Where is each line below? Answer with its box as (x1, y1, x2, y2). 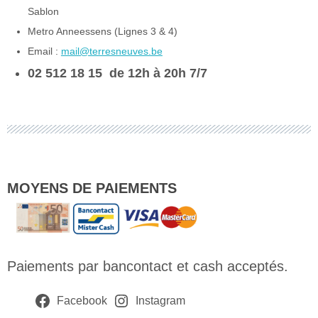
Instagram (135, 295, 185, 307)
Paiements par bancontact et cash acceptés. (7, 258, 288, 275)
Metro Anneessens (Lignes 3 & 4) (27, 26, 177, 37)
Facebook (57, 295, 108, 307)
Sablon (27, 6, 59, 17)
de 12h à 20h (109, 66, 186, 80)
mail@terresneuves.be (60, 45, 163, 57)
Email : (27, 45, 61, 57)
